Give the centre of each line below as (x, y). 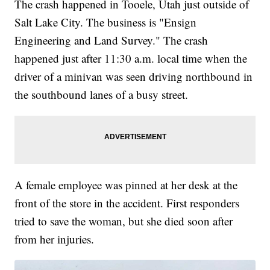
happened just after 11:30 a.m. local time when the (131, 58)
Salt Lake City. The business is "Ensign (106, 22)
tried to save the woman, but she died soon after (124, 221)
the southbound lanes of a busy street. (102, 95)
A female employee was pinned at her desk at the (126, 185)
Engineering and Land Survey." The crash (111, 40)
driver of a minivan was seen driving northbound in (134, 77)
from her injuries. (55, 239)
